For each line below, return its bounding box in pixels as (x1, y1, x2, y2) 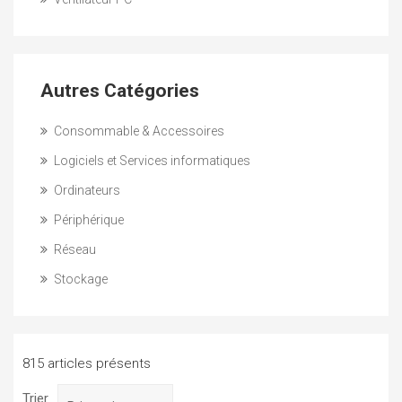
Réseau (51, 242, 96, 257)
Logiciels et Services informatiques (51, 153, 250, 168)
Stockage (51, 272, 108, 286)
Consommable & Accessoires (51, 124, 224, 138)
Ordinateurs (51, 183, 120, 197)
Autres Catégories (40, 80, 199, 101)
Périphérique (51, 213, 124, 227)
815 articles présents (22, 355, 151, 371)
